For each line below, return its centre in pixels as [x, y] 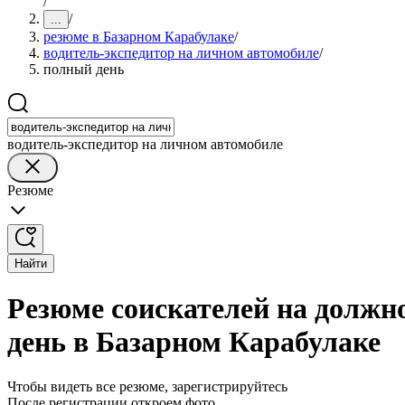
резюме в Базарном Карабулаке [139, 37]
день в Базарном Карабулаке [194, 342]
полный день [84, 69]
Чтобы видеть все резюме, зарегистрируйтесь [147, 386]
